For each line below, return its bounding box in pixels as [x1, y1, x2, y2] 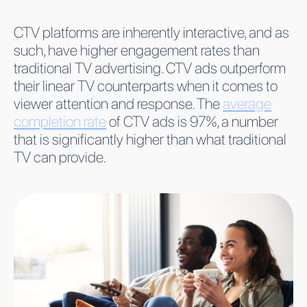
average [223, 94, 271, 112]
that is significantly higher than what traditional [14, 130, 286, 148]
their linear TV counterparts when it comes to [14, 76, 278, 95]
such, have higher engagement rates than [14, 40, 260, 59]
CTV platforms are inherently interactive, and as [14, 23, 289, 41]
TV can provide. [14, 147, 106, 166]
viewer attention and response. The [14, 94, 223, 112]
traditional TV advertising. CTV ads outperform [14, 58, 286, 77]
